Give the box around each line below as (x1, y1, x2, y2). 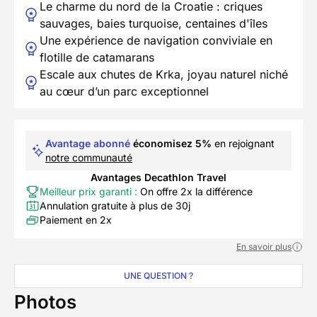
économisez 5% (133, 137, 212, 149)
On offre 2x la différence (137, 185, 253, 197)
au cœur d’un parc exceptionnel (40, 83, 209, 98)
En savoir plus (236, 241, 292, 252)
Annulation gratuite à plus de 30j (40, 199, 190, 212)
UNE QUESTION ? (124, 270, 193, 281)
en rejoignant (212, 137, 275, 149)
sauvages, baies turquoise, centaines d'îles (40, 16, 267, 30)
